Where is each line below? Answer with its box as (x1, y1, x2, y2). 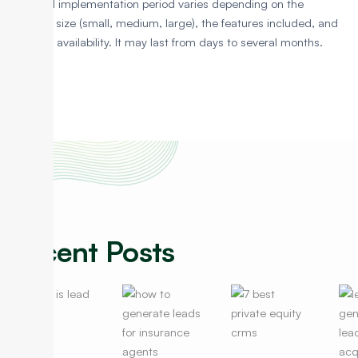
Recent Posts (8, 233, 175, 270)
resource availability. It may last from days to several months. (8, 34, 323, 50)
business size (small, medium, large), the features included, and (8, 15, 338, 31)
